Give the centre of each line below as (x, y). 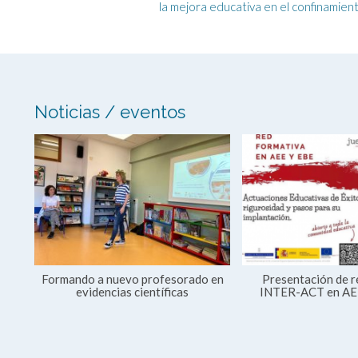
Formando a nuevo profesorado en (132, 278)
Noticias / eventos (110, 111)
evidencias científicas (133, 291)
